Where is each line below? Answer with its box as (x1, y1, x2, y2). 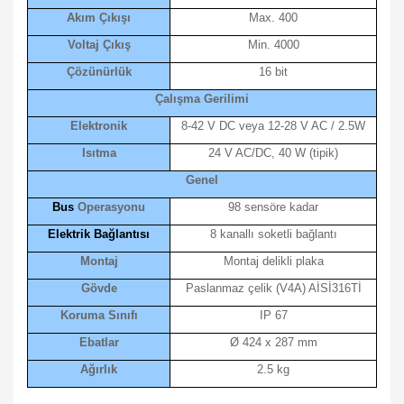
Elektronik (70, 119, 127, 133)
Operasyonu (74, 200, 145, 214)
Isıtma (81, 146, 116, 160)
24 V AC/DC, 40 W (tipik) (208, 146, 338, 160)
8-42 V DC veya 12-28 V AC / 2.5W (181, 119, 365, 133)
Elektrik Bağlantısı (48, 227, 150, 241)
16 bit (259, 65, 288, 78)
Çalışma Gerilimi (155, 92, 249, 106)
